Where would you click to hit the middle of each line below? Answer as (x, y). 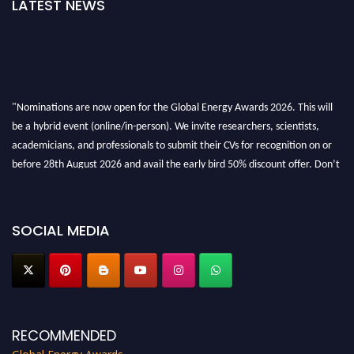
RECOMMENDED (64, 336)
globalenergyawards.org (66, 198)
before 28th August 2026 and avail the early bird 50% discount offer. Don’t (176, 160)
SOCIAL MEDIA (61, 231)
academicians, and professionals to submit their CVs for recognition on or (172, 141)
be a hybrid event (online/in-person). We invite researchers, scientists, (166, 122)
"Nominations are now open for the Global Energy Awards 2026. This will (172, 103)
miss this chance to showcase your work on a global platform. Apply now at (177, 179)
